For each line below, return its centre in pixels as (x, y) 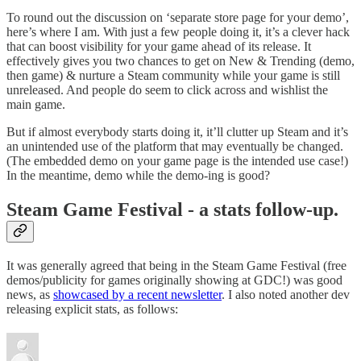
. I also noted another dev (286, 295)
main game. (36, 105)
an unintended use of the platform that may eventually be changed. (175, 147)
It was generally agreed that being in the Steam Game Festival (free (176, 266)
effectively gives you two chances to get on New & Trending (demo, (180, 61)
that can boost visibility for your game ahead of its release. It (159, 47)
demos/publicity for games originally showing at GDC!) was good (174, 280)
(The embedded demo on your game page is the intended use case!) (177, 161)
